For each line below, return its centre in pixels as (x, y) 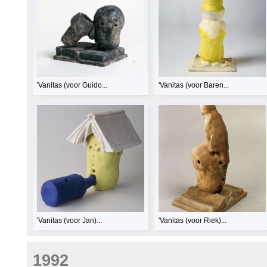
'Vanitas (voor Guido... (72, 85)
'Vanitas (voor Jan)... (69, 220)
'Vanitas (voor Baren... (194, 85)
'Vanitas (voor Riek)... (193, 220)
